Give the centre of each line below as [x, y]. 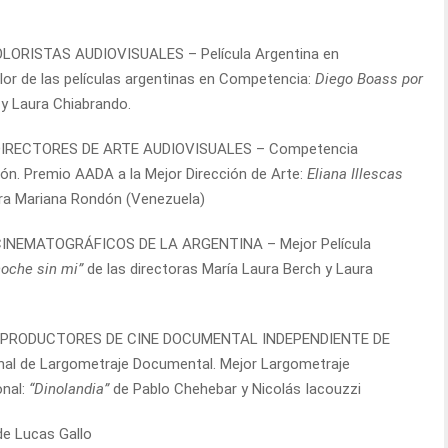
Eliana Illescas [355, 173]
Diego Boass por [369, 78]
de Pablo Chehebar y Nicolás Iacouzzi [235, 388]
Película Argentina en [270, 53]
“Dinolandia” [69, 388]
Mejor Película [325, 243]
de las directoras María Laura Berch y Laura [228, 268]
